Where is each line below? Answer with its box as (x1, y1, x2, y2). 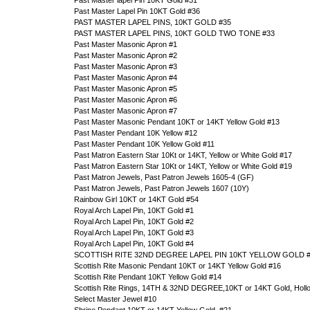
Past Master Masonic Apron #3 (74, 62, 177, 71)
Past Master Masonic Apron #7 (74, 107, 177, 115)
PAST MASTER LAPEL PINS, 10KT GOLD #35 (74, 18, 231, 26)
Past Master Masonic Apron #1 (74, 40, 177, 48)
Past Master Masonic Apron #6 (74, 95, 177, 104)
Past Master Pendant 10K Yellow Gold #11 (74, 140, 215, 148)
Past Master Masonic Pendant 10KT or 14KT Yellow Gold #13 (74, 118, 280, 126)
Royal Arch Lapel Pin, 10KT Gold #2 (74, 217, 194, 226)
